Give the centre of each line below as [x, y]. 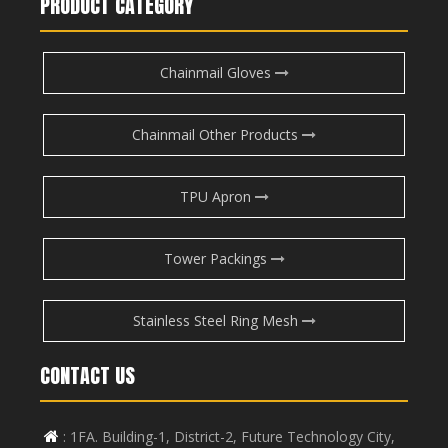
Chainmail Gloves [217, 72]
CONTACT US [87, 375]
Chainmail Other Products [217, 134]
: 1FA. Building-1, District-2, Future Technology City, [229, 436]
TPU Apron [217, 196]
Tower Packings [217, 258]
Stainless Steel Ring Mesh [217, 320]
